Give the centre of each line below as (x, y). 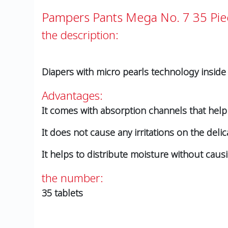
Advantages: (73, 95)
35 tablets (63, 193)
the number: (73, 178)
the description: (80, 35)
